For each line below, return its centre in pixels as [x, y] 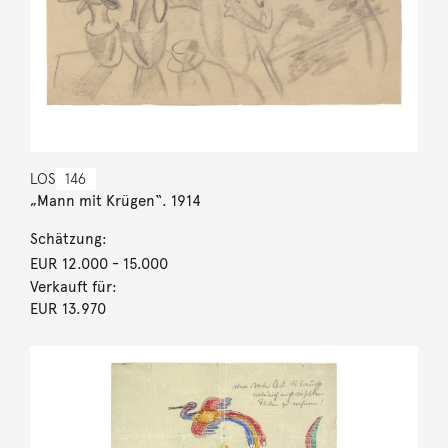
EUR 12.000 [68, 263]
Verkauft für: [73, 286]
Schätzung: [68, 238]
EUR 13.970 [67, 308]
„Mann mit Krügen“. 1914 [115, 200]
